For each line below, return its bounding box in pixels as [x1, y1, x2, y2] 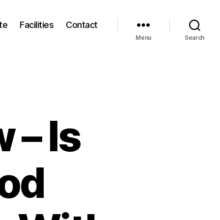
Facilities [20, 19, 54, 30]
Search [184, 34, 205, 41]
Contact [66, 19, 98, 30]
